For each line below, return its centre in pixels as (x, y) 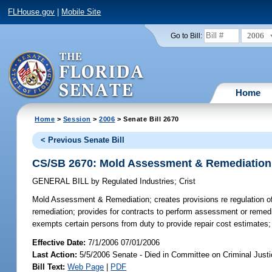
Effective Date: (60, 242)
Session (77, 119)
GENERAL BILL (62, 182)
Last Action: (55, 254)
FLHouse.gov (32, 12)
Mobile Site (81, 12)
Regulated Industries (137, 182)
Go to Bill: (186, 36)
